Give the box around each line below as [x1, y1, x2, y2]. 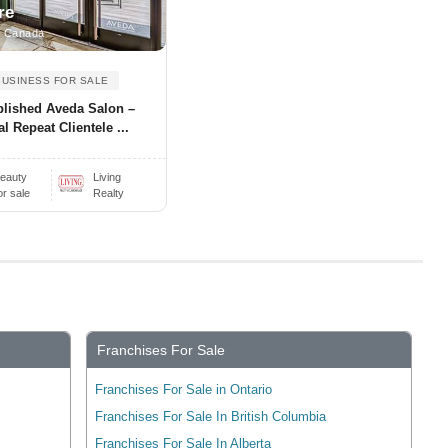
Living [92, 170, 121, 183]
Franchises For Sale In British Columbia [95, 408, 327, 424]
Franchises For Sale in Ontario [95, 381, 273, 397]
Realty [92, 186, 124, 199]
